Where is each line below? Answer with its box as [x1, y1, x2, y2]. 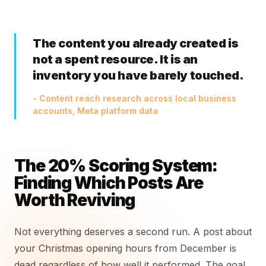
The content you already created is [33, 36, 239, 50]
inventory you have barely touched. [33, 68, 244, 83]
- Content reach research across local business [33, 93, 236, 103]
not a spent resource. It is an [33, 52, 198, 66]
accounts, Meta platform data [33, 106, 158, 116]
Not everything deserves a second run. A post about [14, 226, 252, 237]
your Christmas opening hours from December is [14, 242, 236, 254]
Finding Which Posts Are [14, 173, 204, 193]
